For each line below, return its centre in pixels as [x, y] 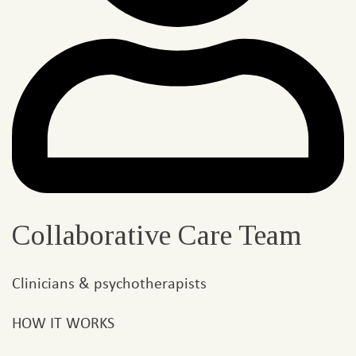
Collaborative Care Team [157, 236]
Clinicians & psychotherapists [109, 283]
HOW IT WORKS [63, 323]
